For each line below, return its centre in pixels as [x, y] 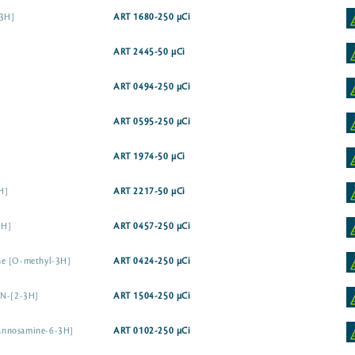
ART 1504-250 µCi [152, 296]
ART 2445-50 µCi [150, 52]
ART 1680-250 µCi [152, 17]
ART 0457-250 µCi [152, 227]
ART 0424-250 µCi [152, 261]
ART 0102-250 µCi [152, 331]
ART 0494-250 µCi [152, 87]
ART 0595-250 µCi [152, 122]
